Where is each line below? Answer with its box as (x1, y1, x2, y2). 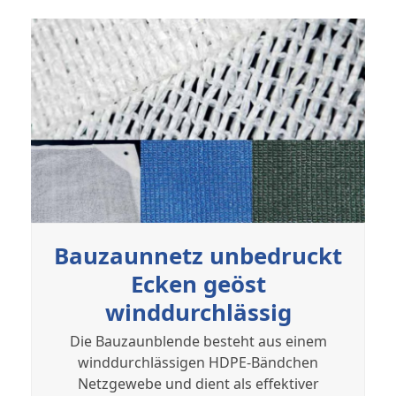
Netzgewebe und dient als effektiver (77, 373, 319, 393)
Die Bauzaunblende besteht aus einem (69, 331, 327, 351)
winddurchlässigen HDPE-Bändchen (78, 352, 318, 372)
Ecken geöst (130, 267, 266, 300)
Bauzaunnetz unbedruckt (54, 239, 342, 271)
